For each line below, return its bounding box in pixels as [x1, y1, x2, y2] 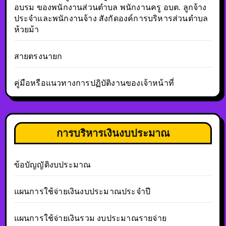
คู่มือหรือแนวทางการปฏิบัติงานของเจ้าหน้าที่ [14, 78, 174, 88]
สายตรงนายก [14, 51, 63, 61]
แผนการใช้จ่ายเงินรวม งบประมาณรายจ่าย [14, 213, 166, 223]
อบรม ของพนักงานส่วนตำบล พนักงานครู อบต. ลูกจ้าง [14, 2, 207, 12]
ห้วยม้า [14, 24, 39, 34]
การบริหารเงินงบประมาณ [56, 126, 170, 139]
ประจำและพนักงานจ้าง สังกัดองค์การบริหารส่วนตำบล [14, 13, 208, 23]
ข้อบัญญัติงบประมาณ [14, 159, 91, 169]
